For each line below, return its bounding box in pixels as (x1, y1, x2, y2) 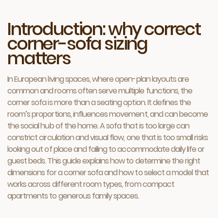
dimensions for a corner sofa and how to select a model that (7, 167, 209, 178)
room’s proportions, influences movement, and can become (7, 109, 208, 120)
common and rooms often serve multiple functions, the (7, 85, 193, 96)
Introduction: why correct (7, 17, 200, 41)
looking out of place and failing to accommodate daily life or (7, 144, 205, 155)
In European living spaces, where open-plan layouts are (7, 73, 189, 85)
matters (7, 46, 71, 71)
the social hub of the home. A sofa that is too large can (7, 120, 190, 131)
